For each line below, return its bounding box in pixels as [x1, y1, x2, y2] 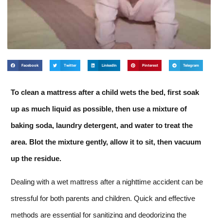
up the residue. [11, 154, 61, 163]
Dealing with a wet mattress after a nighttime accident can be [11, 177, 203, 186]
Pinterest [142, 63, 158, 68]
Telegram [183, 63, 200, 68]
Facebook [21, 63, 39, 68]
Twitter [64, 63, 76, 68]
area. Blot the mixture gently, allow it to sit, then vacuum [11, 137, 201, 146]
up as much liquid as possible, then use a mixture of [11, 104, 187, 113]
